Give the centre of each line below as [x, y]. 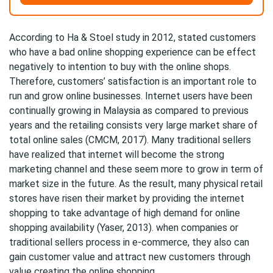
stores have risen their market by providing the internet [127, 198]
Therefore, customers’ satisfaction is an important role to [133, 81]
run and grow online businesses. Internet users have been [131, 96]
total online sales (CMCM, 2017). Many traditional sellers [130, 140]
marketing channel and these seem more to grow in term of [136, 169]
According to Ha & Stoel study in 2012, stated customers [133, 37]
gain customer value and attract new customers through [130, 257]
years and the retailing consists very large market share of [133, 125]
